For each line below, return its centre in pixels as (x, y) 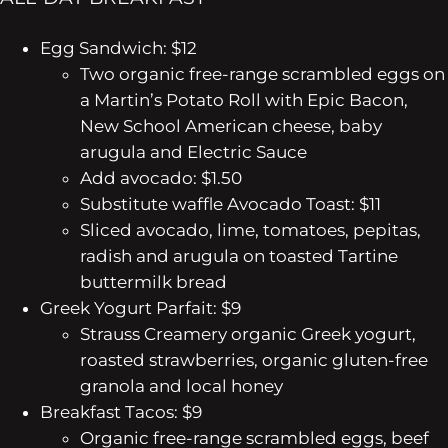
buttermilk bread (153, 281)
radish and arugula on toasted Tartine (239, 255)
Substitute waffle (153, 203)
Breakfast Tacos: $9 (121, 411)
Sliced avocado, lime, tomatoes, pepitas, (250, 229)
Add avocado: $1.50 (161, 177)
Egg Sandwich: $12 (118, 47)
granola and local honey (181, 385)
